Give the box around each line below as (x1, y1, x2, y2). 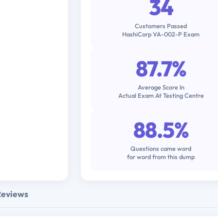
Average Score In (137, 83, 184, 91)
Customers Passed (135, 21, 187, 30)
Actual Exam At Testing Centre (118, 91, 204, 99)
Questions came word (130, 144, 192, 152)
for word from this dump (127, 152, 195, 161)
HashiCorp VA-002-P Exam (122, 30, 200, 38)
